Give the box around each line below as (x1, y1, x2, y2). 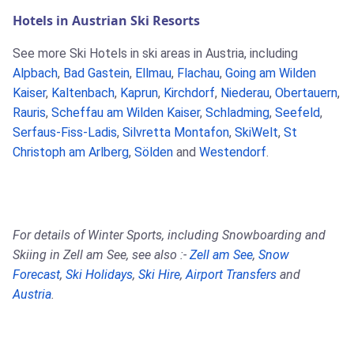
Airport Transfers (186, 267, 277, 283)
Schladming (205, 105, 269, 121)
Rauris (13, 105, 46, 121)
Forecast (13, 267, 60, 283)
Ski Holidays (66, 267, 133, 283)
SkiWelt (235, 125, 278, 141)
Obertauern (275, 85, 337, 101)
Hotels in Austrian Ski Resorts (13, 12, 200, 30)
